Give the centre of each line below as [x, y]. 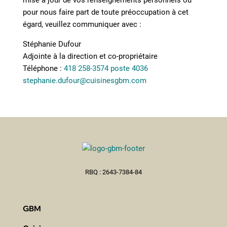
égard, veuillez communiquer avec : [82, 24]
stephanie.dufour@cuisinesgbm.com [84, 81]
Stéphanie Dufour [52, 44]
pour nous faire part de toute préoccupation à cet [105, 12]
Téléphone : [43, 68]
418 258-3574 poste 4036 [106, 68]
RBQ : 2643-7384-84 [113, 172]
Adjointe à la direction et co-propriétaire [90, 56]
